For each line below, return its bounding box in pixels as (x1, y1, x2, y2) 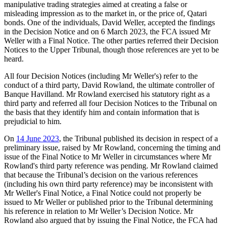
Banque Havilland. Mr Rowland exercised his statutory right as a (4, 89, 210, 98)
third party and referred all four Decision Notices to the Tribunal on (4, 98, 217, 107)
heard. (4, 54, 28, 63)
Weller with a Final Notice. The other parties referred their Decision (4, 36, 218, 45)
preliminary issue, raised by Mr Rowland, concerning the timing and (4, 143, 220, 152)
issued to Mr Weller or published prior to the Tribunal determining (4, 197, 213, 206)
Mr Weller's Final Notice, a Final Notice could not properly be (4, 188, 201, 197)
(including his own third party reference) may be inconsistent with (4, 179, 213, 188)
